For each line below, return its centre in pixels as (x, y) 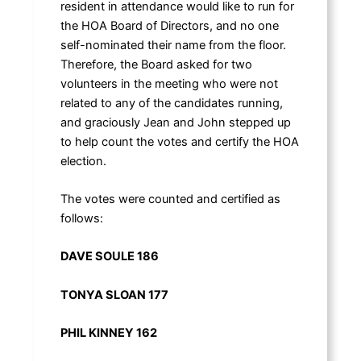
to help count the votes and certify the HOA (179, 141)
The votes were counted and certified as (170, 199)
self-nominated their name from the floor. (173, 45)
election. (83, 161)
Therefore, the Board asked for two (156, 64)
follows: (81, 218)
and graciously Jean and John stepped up (175, 122)
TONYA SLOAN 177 (114, 295)
